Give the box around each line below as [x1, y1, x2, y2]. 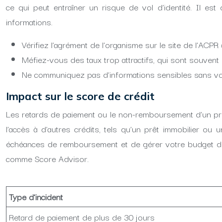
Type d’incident [9, 190, 63, 203]
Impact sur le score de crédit [6, 89, 155, 103]
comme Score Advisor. [6, 152, 89, 165]
